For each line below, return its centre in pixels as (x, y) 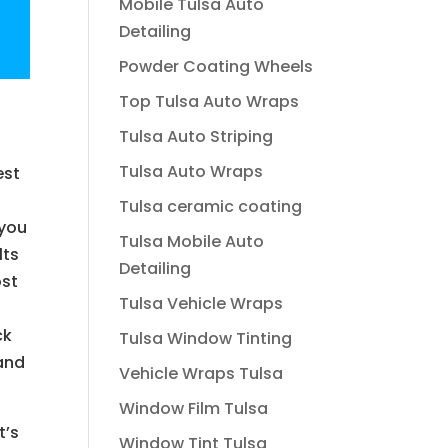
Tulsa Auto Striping (196, 136)
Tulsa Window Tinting (206, 338)
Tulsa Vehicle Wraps (201, 303)
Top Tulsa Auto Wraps (209, 101)
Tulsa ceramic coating (211, 206)
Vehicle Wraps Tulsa (201, 373)
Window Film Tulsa (194, 408)
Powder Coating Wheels (216, 66)
